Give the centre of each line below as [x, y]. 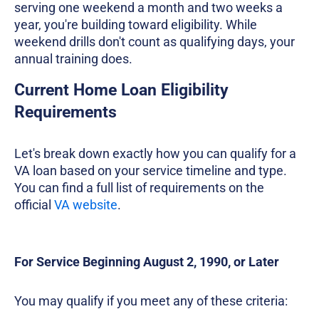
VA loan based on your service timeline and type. [151, 171]
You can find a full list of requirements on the [139, 188]
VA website [86, 205]
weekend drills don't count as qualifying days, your [155, 42]
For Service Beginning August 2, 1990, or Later [147, 262]
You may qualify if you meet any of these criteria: [151, 301]
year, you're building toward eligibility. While [136, 25]
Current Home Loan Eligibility [121, 90]
